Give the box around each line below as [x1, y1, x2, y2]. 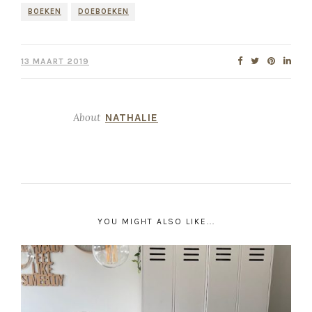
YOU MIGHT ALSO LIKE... [97, 216, 215, 226]
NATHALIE [105, 111, 158, 124]
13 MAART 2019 [21, 56, 89, 66]
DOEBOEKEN [78, 6, 129, 16]
